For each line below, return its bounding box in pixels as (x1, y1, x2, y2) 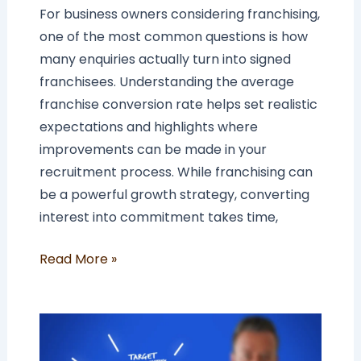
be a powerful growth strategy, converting (39, 185, 309, 204)
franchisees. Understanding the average (39, 72, 294, 91)
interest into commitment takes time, (39, 207, 278, 226)
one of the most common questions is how (39, 27, 308, 46)
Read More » (39, 249, 117, 268)
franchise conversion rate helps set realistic (39, 94, 317, 114)
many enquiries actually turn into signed (39, 49, 291, 68)
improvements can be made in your (39, 139, 267, 159)
